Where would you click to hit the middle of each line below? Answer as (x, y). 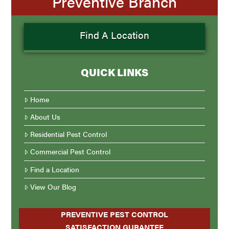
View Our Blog (53, 186)
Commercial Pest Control (70, 152)
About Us (45, 117)
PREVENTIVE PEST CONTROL (114, 214)
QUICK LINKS (114, 72)
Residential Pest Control (68, 134)
